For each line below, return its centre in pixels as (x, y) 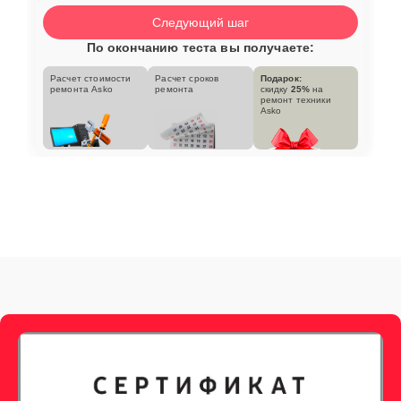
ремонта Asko (81, 89)
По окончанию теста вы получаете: (200, 47)
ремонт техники (295, 99)
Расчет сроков (187, 78)
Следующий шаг (200, 22)
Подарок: (281, 78)
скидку (275, 89)
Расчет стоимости (91, 78)
